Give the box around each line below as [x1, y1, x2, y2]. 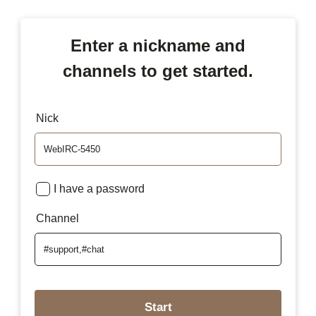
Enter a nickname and [71, 35, 245, 55]
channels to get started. [63, 61, 253, 80]
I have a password [54, 182, 145, 195]
